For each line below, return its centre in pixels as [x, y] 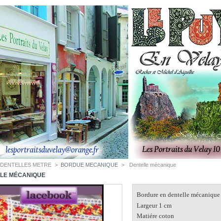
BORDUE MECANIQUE [90, 165]
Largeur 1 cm [154, 205]
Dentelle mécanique [152, 165]
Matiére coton [155, 216]
